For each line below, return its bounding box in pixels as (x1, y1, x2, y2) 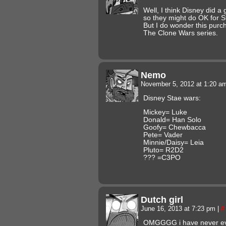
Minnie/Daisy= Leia (143, 138, 204, 146)
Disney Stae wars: (143, 94, 201, 102)
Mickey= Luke (143, 108, 187, 116)
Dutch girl (141, 194, 183, 205)
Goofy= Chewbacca (143, 123, 206, 131)
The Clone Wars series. (143, 29, 218, 37)
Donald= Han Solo (143, 116, 201, 124)
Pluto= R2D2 (143, 146, 184, 154)
